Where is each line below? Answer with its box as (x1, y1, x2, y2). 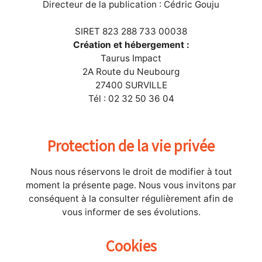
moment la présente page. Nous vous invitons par (26, 179, 236, 191)
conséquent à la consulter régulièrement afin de (29, 192, 233, 204)
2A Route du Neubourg (82, 65, 180, 77)
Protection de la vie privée (47, 135, 215, 156)
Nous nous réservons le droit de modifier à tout (30, 166, 232, 177)
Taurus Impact (101, 52, 161, 64)
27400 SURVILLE (95, 79, 167, 91)
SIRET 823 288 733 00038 (75, 25, 187, 37)
